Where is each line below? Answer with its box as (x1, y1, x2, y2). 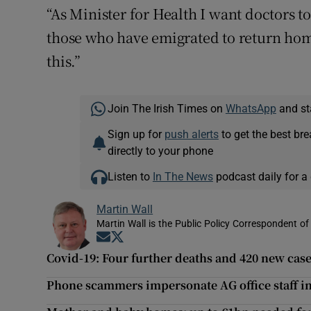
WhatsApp (225, 103, 276, 115)
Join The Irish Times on (107, 103, 226, 115)
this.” (47, 51, 81, 72)
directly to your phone (107, 145, 213, 157)
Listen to (107, 171, 153, 183)
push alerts (164, 128, 219, 140)
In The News (152, 171, 213, 183)
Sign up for (107, 128, 165, 140)
